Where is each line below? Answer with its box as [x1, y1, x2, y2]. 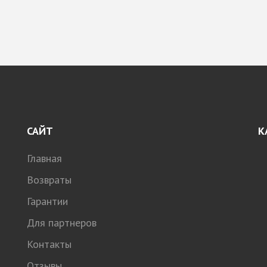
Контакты [27, 237, 72, 251]
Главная [27, 151, 63, 165]
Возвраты [27, 172, 72, 187]
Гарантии [27, 194, 69, 208]
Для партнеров [27, 215, 97, 229]
